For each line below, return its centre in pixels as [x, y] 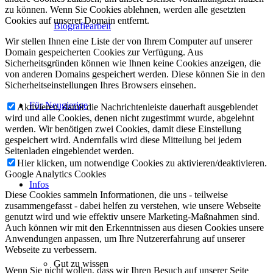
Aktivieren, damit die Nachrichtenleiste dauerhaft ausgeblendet [137, 107]
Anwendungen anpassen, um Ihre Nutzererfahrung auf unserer [125, 239]
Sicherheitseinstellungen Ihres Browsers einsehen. [101, 85]
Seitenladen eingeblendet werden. [69, 151]
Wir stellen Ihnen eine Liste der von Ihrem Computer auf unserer [129, 41]
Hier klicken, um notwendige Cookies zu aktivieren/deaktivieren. [142, 163]
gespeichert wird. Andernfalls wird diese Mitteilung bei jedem [123, 140]
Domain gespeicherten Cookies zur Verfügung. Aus [104, 52]
